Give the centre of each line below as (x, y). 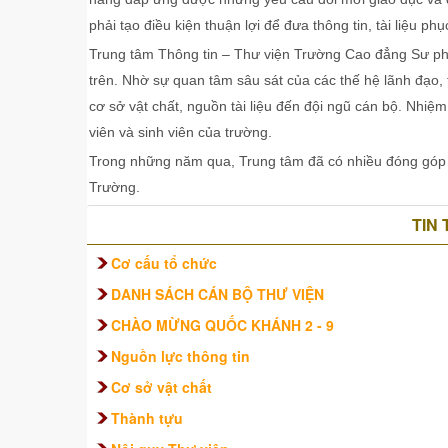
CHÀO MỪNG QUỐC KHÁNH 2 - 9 (222, 325)
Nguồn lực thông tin (180, 356)
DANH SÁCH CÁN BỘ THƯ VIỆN (217, 294)
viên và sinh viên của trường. (180, 132)
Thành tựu (147, 418)
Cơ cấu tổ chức (164, 263)
